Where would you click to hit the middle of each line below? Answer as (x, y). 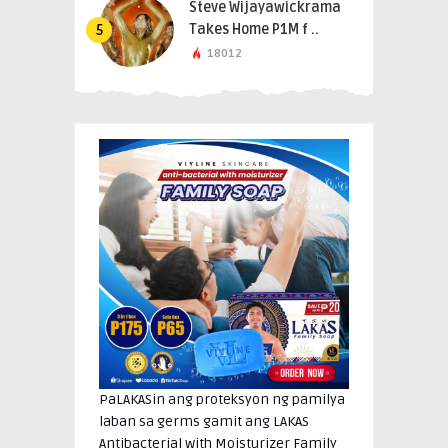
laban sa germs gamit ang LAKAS (204, 421)
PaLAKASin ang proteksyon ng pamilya (222, 399)
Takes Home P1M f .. (254, 29)
